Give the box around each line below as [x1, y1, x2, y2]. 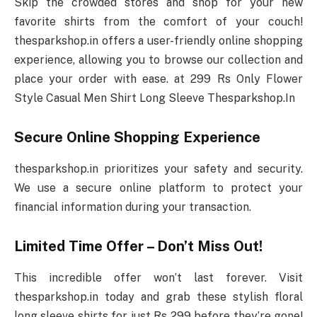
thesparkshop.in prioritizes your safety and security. [14, 161, 303, 175]
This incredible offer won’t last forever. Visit [14, 270, 303, 284]
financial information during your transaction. [14, 200, 251, 214]
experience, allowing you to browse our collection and [14, 52, 303, 67]
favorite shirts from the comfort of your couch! [14, 14, 303, 28]
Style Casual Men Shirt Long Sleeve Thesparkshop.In [14, 91, 295, 105]
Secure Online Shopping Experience [14, 129, 260, 146]
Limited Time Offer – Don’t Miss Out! [14, 238, 263, 255]
